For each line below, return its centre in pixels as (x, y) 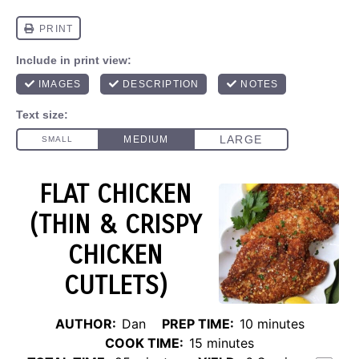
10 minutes (272, 324)
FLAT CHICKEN (115, 194)
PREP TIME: (198, 324)
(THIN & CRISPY (115, 225)
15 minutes (222, 343)
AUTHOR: (85, 324)
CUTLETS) (115, 286)
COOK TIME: (144, 343)
